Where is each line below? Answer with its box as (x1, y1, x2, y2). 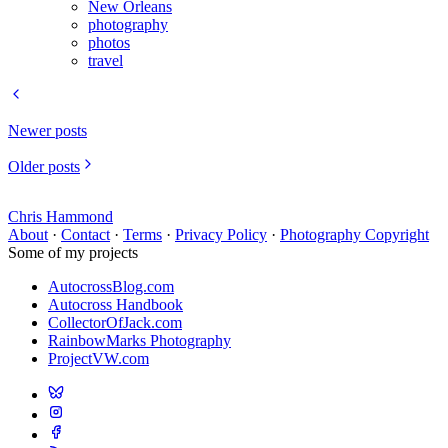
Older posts (8, 158, 80, 176)
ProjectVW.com (48, 350, 149, 368)
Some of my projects (8, 244, 138, 262)
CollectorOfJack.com (48, 314, 182, 332)
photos (88, 34, 130, 52)
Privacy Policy (175, 226, 267, 244)
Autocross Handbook (48, 296, 183, 314)
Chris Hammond (8, 208, 113, 226)
